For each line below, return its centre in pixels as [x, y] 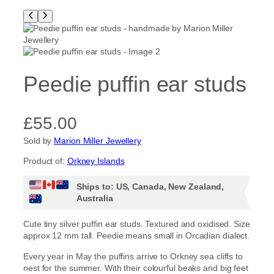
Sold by [39, 140]
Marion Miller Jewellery [98, 140]
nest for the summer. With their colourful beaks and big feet [136, 268]
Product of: [45, 161]
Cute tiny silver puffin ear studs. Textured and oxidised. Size [137, 224]
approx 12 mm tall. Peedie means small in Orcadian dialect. [137, 236]
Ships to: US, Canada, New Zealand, [150, 187]
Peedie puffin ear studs [135, 84]
